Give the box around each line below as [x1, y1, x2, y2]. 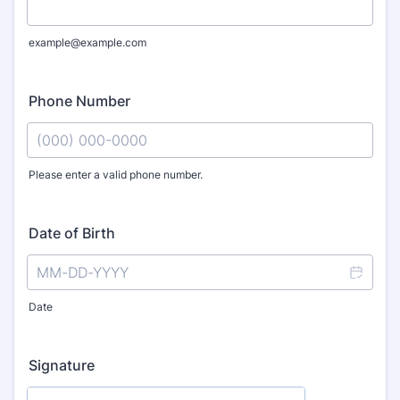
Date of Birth [29, 224, 115, 242]
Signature [29, 356, 95, 374]
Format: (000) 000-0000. [26, 180, 196, 198]
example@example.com [29, 36, 146, 49]
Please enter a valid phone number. [29, 168, 203, 181]
